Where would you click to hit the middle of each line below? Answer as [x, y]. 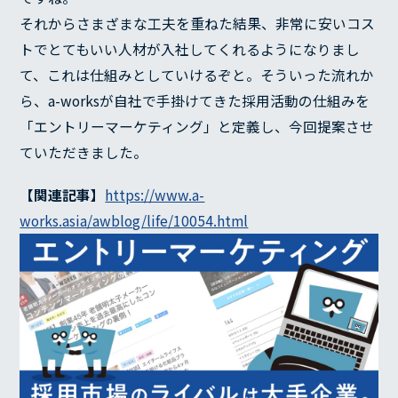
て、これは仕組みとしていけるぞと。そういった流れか [197, 76]
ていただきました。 [84, 153]
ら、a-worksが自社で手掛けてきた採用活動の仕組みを [195, 101]
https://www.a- [155, 195]
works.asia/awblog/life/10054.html [134, 220]
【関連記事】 [63, 195]
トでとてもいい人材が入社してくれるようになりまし [190, 50]
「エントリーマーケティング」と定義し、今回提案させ [197, 127]
